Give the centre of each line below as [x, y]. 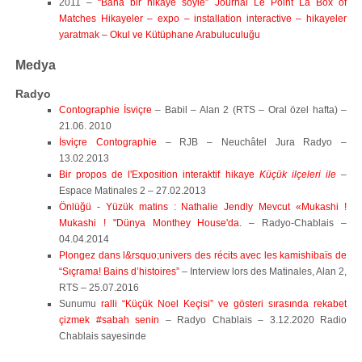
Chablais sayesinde [103, 336]
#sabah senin [127, 320]
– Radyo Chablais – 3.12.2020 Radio [253, 320]
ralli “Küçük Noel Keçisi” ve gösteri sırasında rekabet [221, 304]
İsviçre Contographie [108, 142]
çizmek [74, 320]
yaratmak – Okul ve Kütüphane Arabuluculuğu [160, 35]
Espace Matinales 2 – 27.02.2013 [133, 191]
